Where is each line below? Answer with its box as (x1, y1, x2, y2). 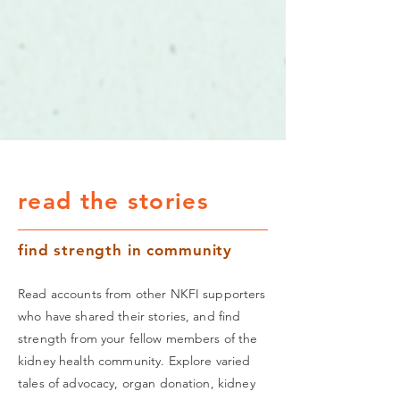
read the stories (18, 187, 209, 215)
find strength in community (18, 241, 233, 259)
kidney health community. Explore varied (18, 353, 251, 369)
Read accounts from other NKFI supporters (18, 286, 266, 302)
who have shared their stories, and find (18, 308, 241, 324)
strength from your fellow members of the (18, 330, 258, 346)
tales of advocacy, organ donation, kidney (18, 375, 255, 391)
